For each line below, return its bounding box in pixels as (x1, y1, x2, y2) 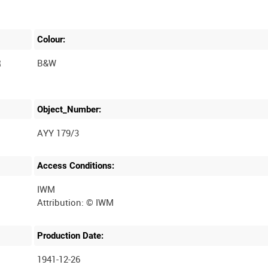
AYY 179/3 (37, 126, 80, 139)
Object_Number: (37, 103, 102, 115)
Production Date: (37, 230, 104, 241)
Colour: (37, 34, 66, 45)
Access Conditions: (37, 160, 115, 172)
